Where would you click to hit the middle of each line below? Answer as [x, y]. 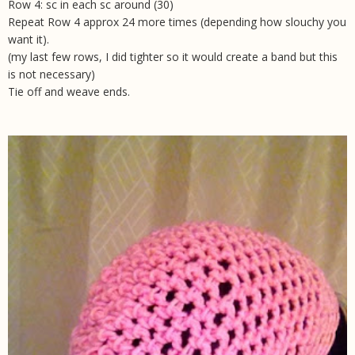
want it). [29, 40]
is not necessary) [52, 74]
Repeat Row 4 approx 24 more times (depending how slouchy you [177, 22]
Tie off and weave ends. [69, 92]
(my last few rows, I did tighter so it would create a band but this [173, 57]
